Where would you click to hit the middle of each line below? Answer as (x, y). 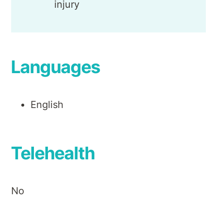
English (47, 105)
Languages (56, 67)
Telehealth (53, 153)
